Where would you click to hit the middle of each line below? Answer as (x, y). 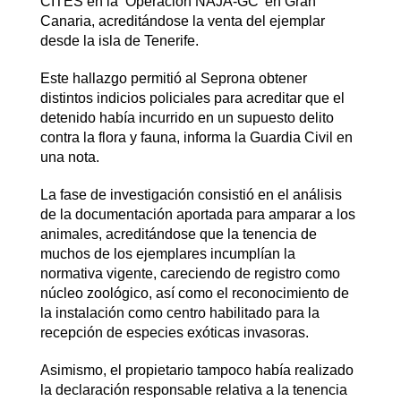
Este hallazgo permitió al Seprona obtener (173, 78)
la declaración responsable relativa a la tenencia (193, 389)
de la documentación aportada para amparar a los (197, 214)
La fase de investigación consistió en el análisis (191, 194)
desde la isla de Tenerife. (119, 40)
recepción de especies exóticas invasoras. (174, 332)
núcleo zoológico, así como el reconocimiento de (194, 293)
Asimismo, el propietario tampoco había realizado (196, 370)
